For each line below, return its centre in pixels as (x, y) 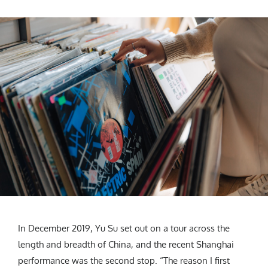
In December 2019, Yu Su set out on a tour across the (124, 228)
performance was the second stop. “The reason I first (124, 260)
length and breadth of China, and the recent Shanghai (126, 244)
